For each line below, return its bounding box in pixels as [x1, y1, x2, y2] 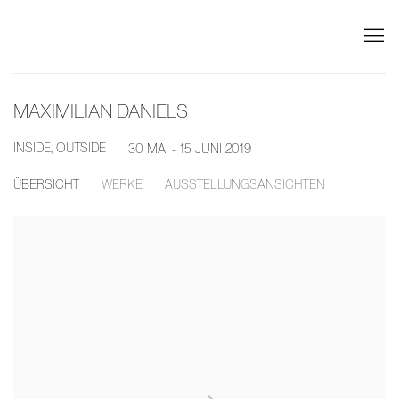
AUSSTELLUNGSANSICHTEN [165, 176, 325, 191]
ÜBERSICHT [13, 176, 79, 191]
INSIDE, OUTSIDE [13, 140, 106, 155]
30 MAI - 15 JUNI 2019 [128, 140, 251, 157]
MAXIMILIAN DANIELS [13, 99, 188, 122]
